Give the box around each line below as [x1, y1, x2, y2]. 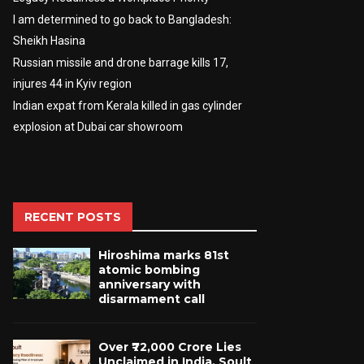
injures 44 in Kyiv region [13, 77, 132, 90]
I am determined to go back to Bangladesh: [13, 13, 232, 26]
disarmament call [98, 292, 205, 306]
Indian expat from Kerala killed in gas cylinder [13, 99, 242, 112]
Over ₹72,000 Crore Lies [98, 340, 241, 354]
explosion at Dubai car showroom [13, 120, 183, 133]
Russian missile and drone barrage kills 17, [13, 56, 228, 69]
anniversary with [98, 277, 201, 292]
